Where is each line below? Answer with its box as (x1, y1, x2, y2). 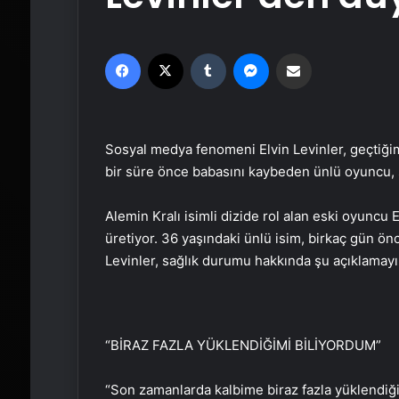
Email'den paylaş (310, 45, 346, 60)
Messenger (267, 45, 331, 60)
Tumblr (224, 45, 263, 60)
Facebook (139, 45, 194, 60)
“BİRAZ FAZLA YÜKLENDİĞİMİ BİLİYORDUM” (104, 337, 381, 354)
